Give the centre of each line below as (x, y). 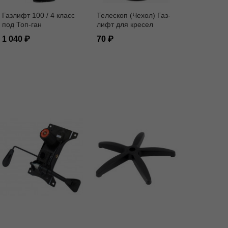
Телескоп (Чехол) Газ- (134, 16)
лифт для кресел (125, 25)
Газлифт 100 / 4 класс (38, 16)
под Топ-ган (22, 25)
